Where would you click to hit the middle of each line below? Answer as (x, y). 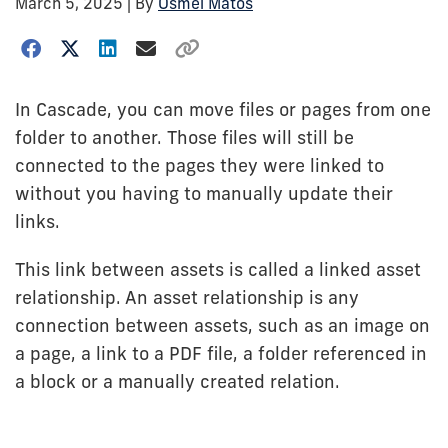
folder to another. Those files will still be (184, 137)
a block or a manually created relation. (177, 381)
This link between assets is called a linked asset (218, 269)
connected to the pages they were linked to (199, 165)
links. (37, 221)
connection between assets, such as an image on (222, 325)
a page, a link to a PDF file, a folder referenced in (221, 353)
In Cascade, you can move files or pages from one (223, 109)
